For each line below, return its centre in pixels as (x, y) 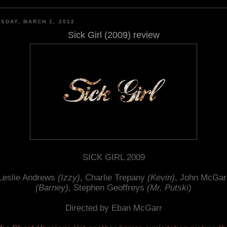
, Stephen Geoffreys (108, 187)
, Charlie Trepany (113, 177)
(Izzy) (69, 177)
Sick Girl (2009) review (113, 35)
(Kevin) (161, 177)
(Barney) (52, 187)
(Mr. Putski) (169, 187)
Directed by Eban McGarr (113, 208)
